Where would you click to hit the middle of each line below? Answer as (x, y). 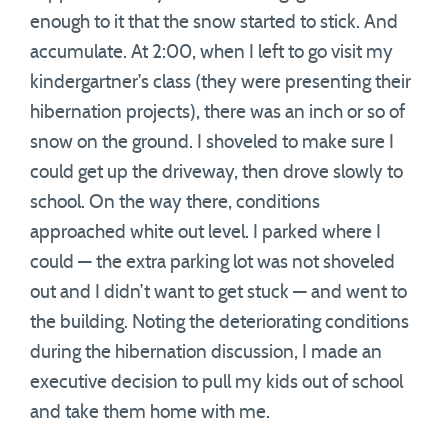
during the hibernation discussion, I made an (206, 352)
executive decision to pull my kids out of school (216, 382)
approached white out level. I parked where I (205, 232)
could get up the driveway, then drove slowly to (216, 172)
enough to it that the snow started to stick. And (214, 22)
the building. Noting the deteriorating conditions (219, 322)
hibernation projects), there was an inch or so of (217, 112)
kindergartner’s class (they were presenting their (220, 82)
